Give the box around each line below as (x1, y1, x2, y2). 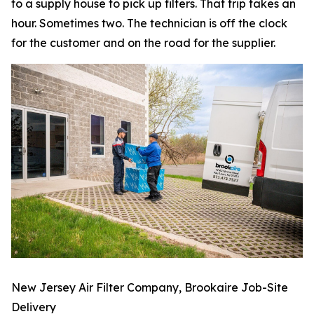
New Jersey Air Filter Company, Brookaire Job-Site (11, 280, 288, 294)
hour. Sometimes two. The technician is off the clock (11, 16, 287, 30)
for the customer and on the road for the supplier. (11, 36, 275, 50)
